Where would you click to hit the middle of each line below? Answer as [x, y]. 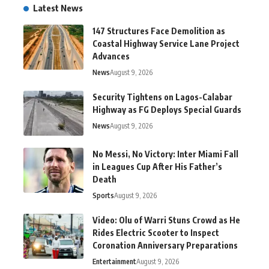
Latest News [58, 8]
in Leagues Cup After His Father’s [157, 166]
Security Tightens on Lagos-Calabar [162, 97]
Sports [103, 195]
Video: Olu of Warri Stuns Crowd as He [166, 220]
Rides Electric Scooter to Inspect [156, 232]
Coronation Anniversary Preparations [165, 245]
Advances [111, 56]
